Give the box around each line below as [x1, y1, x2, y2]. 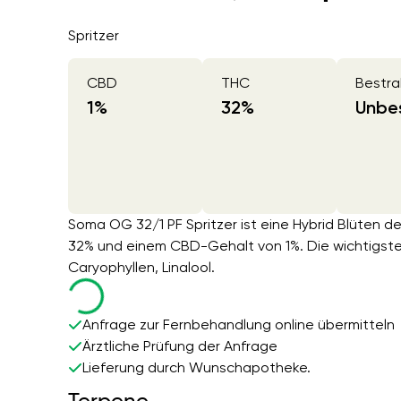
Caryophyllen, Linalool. [68, 259, 216, 277]
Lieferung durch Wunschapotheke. [82, 359, 311, 377]
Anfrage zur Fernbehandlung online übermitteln [82, 316, 396, 334]
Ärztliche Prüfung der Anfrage [82, 337, 278, 355]
